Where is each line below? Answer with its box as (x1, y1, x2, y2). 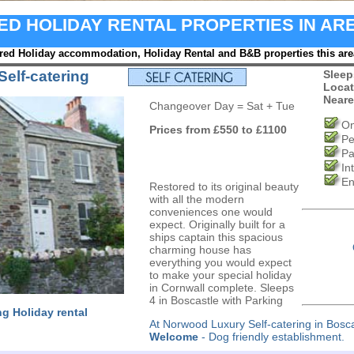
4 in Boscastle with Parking (149, 294, 283, 307)
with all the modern (149, 193, 244, 205)
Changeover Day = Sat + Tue (149, 100, 295, 112)
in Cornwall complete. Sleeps (149, 281, 294, 294)
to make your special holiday (149, 269, 292, 281)
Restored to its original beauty (149, 180, 299, 193)
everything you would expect (149, 256, 292, 269)
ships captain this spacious (149, 231, 283, 243)
